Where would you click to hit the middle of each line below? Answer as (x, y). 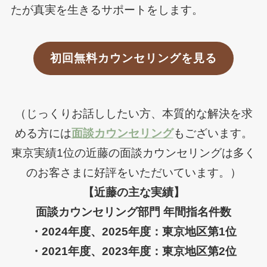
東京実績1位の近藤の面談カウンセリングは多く (133, 153)
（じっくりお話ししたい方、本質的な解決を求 (133, 114)
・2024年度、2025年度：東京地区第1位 (133, 232)
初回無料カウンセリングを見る (133, 58)
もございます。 (213, 133)
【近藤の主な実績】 (133, 193)
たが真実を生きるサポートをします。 (107, 10)
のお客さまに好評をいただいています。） (133, 173)
